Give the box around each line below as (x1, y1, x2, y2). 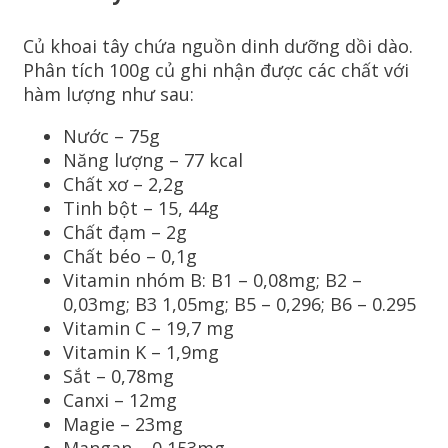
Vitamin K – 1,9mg (63, 340, 219, 365)
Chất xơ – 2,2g (63, 172, 184, 197)
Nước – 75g (63, 124, 160, 149)
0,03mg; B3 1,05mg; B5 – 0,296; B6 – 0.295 (63, 292, 416, 317)
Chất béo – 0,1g (63, 244, 197, 269)
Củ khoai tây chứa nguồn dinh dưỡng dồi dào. (23, 34, 413, 59)
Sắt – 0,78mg (63, 364, 174, 389)
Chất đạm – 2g (63, 220, 187, 245)
